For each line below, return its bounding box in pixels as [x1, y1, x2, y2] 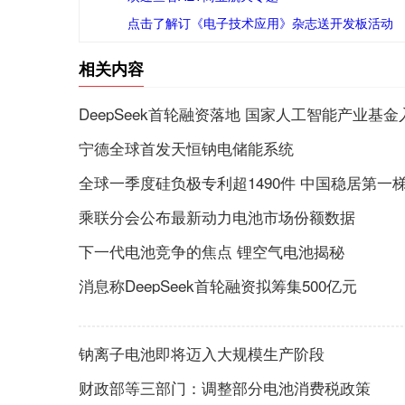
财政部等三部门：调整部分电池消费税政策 [79, 376, 371, 399]
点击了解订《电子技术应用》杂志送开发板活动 [127, 14, 393, 32]
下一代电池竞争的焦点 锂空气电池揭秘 [79, 240, 344, 262]
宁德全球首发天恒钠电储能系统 [79, 137, 294, 159]
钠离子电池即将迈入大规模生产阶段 [79, 342, 325, 364]
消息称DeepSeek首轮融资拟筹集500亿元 [79, 274, 357, 297]
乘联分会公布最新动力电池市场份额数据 [79, 205, 355, 228]
